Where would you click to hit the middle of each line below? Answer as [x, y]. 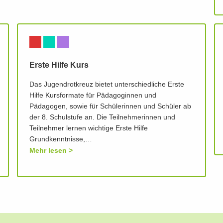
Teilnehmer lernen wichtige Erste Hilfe [89, 129]
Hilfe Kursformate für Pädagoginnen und [93, 96]
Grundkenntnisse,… [61, 140]
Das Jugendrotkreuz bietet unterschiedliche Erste [107, 85]
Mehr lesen [48, 151]
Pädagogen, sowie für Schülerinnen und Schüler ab [111, 107]
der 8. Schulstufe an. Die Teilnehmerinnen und [103, 118]
